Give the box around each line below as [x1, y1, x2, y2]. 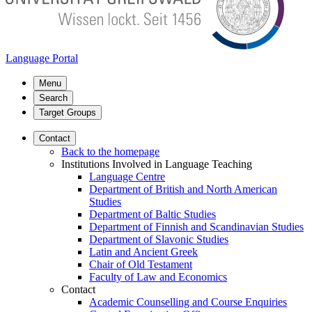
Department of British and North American [89, 183, 277, 195]
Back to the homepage [61, 146, 159, 157]
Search [39, 93, 68, 103]
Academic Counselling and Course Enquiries [89, 296, 287, 308]
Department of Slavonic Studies [89, 233, 228, 245]
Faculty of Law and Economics [89, 271, 227, 283]
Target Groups [39, 107, 96, 118]
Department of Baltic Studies [89, 208, 216, 220]
